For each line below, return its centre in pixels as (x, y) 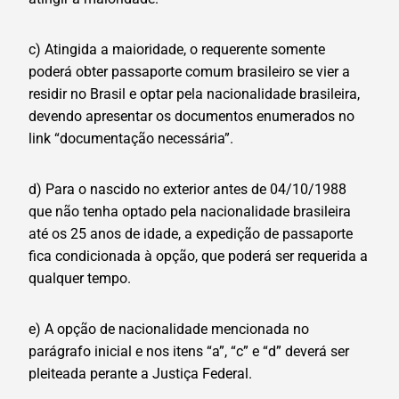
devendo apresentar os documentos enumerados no (191, 117)
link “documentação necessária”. (131, 139)
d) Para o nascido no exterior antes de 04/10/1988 (187, 190)
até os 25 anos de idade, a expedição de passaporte (191, 234)
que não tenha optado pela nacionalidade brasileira (190, 212)
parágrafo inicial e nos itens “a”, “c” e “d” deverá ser (189, 352)
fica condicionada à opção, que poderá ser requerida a (198, 256)
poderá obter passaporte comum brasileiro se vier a (189, 72)
